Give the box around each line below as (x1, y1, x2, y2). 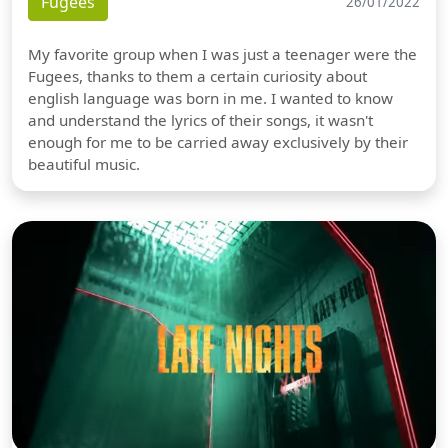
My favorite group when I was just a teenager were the (28, 44, 417, 65)
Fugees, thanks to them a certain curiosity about (28, 66, 367, 87)
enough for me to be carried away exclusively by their (28, 132, 408, 153)
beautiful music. (28, 154, 140, 175)
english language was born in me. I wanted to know (28, 88, 393, 109)
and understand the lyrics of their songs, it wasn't (28, 110, 373, 131)
